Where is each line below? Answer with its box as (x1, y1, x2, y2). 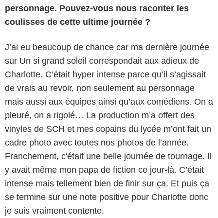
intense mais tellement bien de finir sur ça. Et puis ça (5, 178, 209, 188)
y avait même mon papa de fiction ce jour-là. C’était (5, 164, 204, 175)
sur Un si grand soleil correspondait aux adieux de (5, 55, 199, 66)
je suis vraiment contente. (5, 205, 104, 216)
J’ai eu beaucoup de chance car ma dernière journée (5, 42, 209, 52)
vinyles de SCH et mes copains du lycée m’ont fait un (5, 124, 211, 134)
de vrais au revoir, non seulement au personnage (5, 83, 195, 93)
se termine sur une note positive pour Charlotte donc (5, 192, 208, 202)
